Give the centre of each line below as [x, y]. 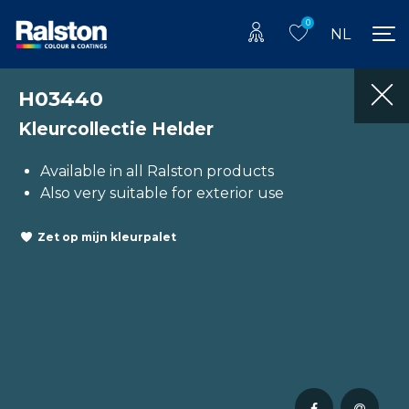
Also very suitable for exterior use [162, 193]
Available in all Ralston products [157, 171]
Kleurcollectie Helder [116, 128]
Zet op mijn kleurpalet [107, 237]
